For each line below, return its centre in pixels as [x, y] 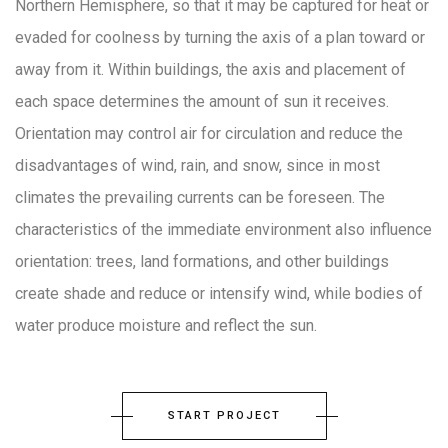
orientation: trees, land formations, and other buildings [202, 261]
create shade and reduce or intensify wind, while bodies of [219, 293]
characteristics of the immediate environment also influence [223, 229]
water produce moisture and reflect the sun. [166, 325]
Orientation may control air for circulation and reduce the [209, 133]
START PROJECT [224, 415]
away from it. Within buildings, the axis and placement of [210, 69]
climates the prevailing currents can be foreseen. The [200, 197]
